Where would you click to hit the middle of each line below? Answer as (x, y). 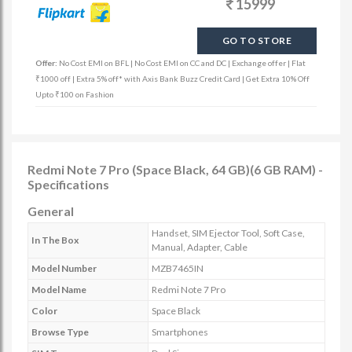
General (51, 211)
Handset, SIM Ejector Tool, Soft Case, (228, 233)
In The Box (55, 240)
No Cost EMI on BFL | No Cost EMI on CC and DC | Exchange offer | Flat (182, 63)
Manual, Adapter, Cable (200, 247)
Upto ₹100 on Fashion (75, 94)
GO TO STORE (257, 40)
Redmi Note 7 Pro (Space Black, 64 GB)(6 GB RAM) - (175, 169)
